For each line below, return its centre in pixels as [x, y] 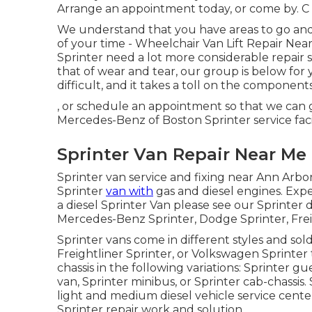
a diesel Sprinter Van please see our [157, 205]
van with [130, 191]
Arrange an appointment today [143, 9]
